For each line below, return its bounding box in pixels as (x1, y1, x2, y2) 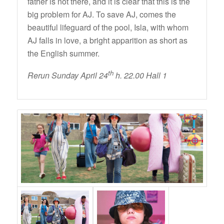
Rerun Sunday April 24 (27, 69, 108, 81)
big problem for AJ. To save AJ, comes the (27, 8, 176, 20)
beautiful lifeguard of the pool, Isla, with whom (27, 21, 188, 33)
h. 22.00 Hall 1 (113, 69, 167, 81)
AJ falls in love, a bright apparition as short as (27, 34, 187, 46)
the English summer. (27, 47, 99, 59)
